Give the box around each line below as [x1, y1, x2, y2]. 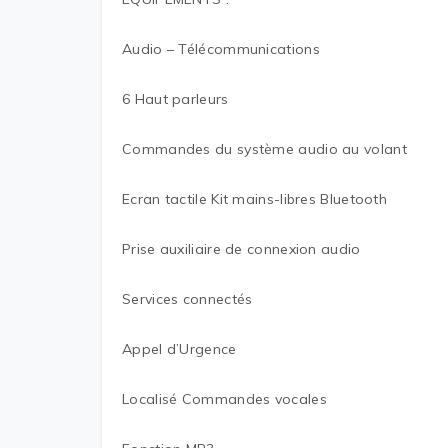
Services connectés [122, 290, 253, 308]
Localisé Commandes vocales [122, 390, 327, 408]
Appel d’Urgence [122, 340, 237, 358]
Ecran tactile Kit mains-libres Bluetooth [122, 190, 387, 208]
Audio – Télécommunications [122, 40, 320, 58]
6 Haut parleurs [122, 90, 229, 108]
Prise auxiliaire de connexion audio [122, 240, 361, 258]
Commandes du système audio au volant [122, 140, 407, 158]
